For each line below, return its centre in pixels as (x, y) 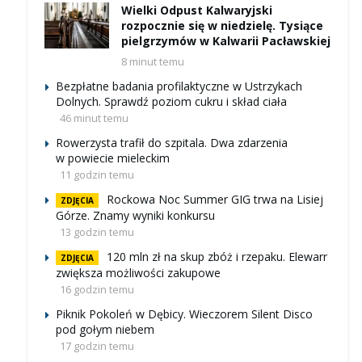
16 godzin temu (97, 290)
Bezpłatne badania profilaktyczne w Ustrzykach (179, 86)
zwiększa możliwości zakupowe (138, 273)
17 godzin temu (97, 346)
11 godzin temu (97, 175)
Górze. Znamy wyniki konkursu (135, 216)
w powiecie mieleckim (113, 158)
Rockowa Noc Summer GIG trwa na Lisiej (215, 200)
